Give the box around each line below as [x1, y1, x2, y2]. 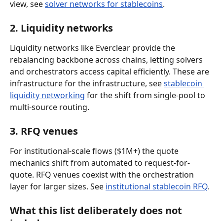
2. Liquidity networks [10, 21, 113, 35]
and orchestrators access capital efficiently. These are [10, 66, 211, 77]
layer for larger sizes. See [10, 181, 106, 192]
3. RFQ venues [10, 124, 78, 138]
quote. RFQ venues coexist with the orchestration [10, 169, 196, 180]
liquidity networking [10, 89, 85, 101]
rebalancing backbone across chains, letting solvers [10, 54, 205, 65]
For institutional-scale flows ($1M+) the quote [10, 145, 181, 156]
